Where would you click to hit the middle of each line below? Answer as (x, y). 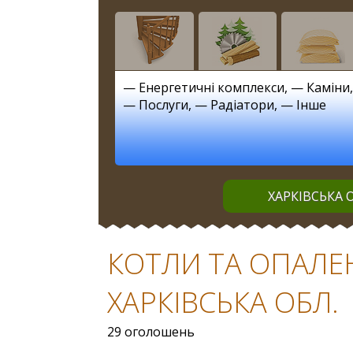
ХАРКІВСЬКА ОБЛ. (223, 302)
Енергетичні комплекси (212, 87)
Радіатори (243, 104)
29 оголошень (150, 331)
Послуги (164, 104)
